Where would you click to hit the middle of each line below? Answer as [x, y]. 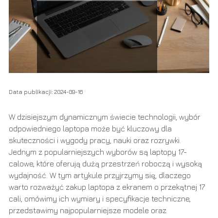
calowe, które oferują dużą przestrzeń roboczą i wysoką [105, 164]
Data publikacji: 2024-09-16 [46, 92]
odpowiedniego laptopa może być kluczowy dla [90, 129]
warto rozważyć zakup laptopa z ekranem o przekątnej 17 [107, 187]
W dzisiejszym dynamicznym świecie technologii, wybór [104, 117]
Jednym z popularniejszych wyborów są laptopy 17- [98, 152]
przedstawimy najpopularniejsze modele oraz [87, 210]
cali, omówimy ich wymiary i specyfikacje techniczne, [100, 199]
